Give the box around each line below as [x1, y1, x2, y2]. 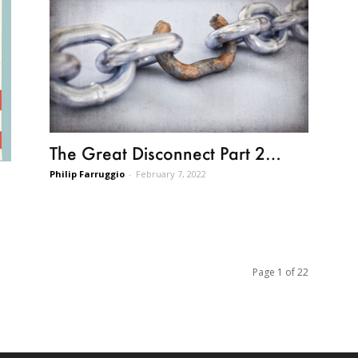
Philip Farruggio [50, 167, 125, 180]
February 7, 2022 [136, 167, 206, 180]
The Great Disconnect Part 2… [50, 141, 281, 164]
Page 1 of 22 [253, 265, 308, 280]
